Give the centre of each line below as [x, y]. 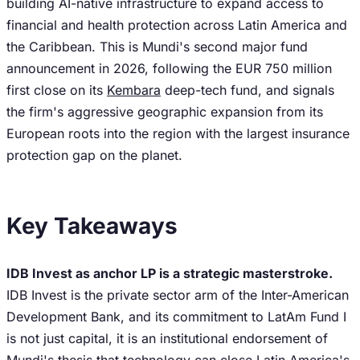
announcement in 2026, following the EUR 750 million [169, 68]
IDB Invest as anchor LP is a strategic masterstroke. [170, 273]
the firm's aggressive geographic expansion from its [165, 112]
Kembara [134, 90]
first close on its [57, 90]
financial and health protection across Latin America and [177, 25]
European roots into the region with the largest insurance [178, 133]
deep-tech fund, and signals [247, 90]
